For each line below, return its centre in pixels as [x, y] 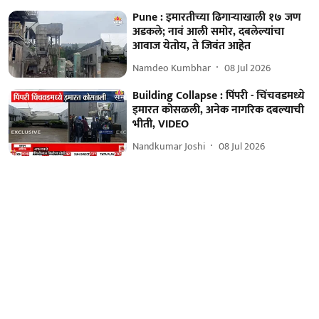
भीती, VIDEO [161, 125]
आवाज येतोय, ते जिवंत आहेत [192, 46]
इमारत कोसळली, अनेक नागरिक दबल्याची [219, 110]
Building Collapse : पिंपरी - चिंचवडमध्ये [219, 96]
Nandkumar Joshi [169, 146]
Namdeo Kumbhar [172, 68]
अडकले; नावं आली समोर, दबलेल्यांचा [209, 32]
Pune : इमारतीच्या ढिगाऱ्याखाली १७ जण [217, 18]
